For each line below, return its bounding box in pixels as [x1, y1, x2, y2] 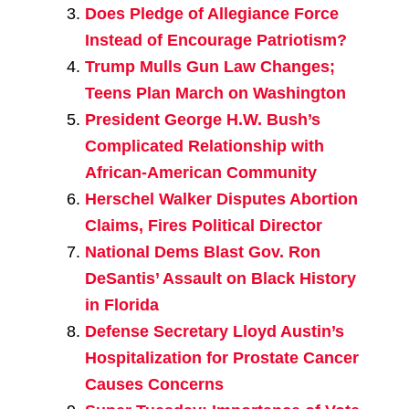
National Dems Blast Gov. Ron [84, 243, 320, 262]
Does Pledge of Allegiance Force [84, 5, 339, 24]
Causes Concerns [84, 375, 224, 394]
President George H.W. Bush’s [84, 110, 320, 130]
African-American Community [84, 163, 317, 183]
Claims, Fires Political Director [84, 216, 322, 236]
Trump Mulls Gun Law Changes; [84, 58, 335, 77]
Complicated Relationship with [84, 137, 324, 156]
